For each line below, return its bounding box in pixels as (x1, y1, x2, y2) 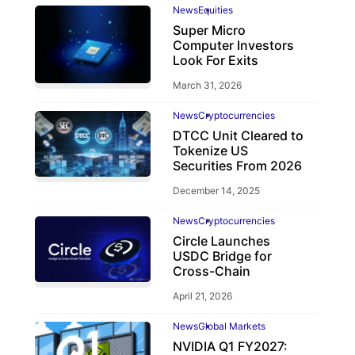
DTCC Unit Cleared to (172, 128, 303, 144)
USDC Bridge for (172, 248, 272, 265)
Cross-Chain (172, 263, 250, 280)
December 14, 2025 (172, 185, 260, 197)
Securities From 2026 (172, 158, 302, 174)
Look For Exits (172, 52, 258, 69)
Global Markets (197, 320, 265, 333)
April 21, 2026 (172, 290, 232, 303)
